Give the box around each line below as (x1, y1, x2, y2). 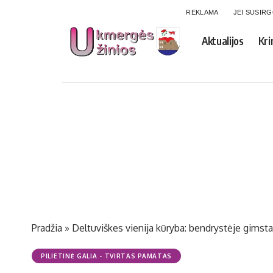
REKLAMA (186, 9, 219, 16)
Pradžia (32, 222, 62, 234)
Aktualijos (202, 34, 244, 48)
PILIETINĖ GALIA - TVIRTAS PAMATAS (41, 252, 172, 260)
